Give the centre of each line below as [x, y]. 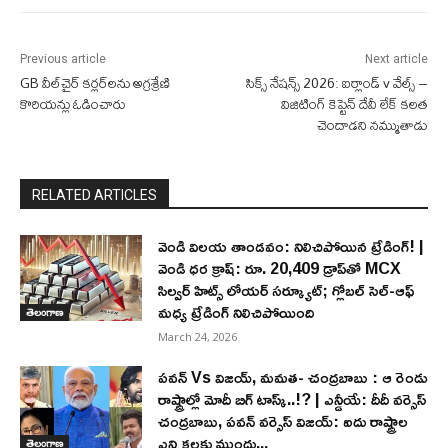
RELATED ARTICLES [94, 195]
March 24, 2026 [198, 337]
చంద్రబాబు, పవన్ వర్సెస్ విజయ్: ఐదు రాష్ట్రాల [283, 421]
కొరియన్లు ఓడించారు [73, 104]
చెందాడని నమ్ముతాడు [372, 125]
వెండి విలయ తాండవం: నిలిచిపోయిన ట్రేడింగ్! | [291, 246]
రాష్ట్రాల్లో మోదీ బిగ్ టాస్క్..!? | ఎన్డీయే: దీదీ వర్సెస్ [292, 399]
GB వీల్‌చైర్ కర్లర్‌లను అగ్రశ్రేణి [95, 83]
